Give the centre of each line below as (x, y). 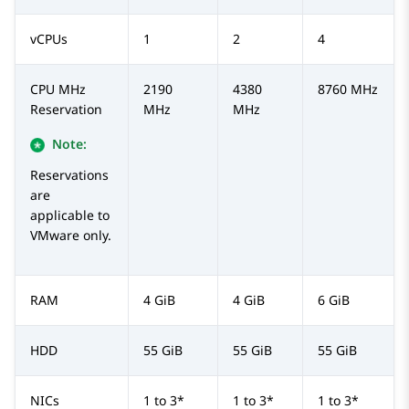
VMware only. (71, 236)
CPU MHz (58, 89)
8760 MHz (348, 89)
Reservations (69, 175)
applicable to (70, 215)
